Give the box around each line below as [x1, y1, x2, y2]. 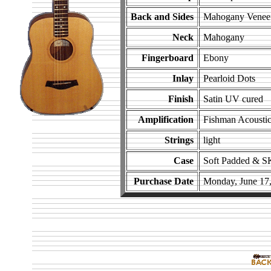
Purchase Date [134, 176, 194, 187]
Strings [165, 135, 194, 146]
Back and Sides [131, 11, 194, 22]
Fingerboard [142, 53, 194, 64]
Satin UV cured [203, 94, 263, 105]
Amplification [138, 114, 194, 125]
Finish [168, 94, 194, 105]
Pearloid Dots [203, 73, 255, 84]
